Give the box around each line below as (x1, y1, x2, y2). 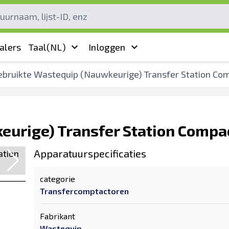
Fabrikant (40, 211, 75, 221)
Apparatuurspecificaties (34, 147, 146, 159)
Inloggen (88, 41, 126, 53)
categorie (40, 174, 75, 184)
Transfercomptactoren (40, 186, 129, 196)
